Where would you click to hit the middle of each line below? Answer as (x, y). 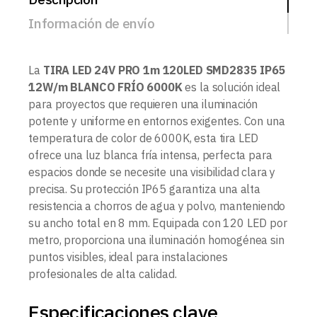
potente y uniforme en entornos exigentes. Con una (157, 121)
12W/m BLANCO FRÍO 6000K (105, 87)
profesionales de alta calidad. (103, 273)
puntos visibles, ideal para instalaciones (128, 257)
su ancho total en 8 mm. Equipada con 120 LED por (158, 223)
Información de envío (92, 23)
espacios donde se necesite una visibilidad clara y (152, 172)
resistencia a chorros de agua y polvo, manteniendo (157, 206)
